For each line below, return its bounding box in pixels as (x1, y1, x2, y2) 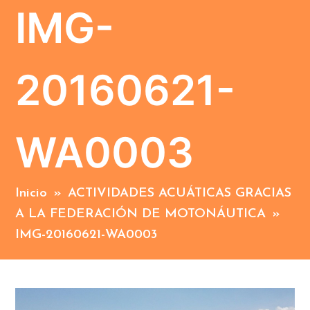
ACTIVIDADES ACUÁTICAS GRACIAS (68, 187, 292, 200)
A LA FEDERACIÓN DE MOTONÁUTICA (15, 208, 266, 221)
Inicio (15, 187, 48, 200)
